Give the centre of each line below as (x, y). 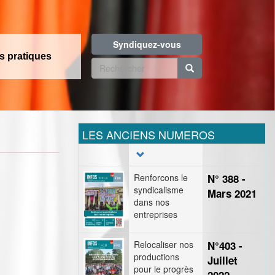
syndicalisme (159, 190)
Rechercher (115, 85)
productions (157, 257)
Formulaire (136, 68)
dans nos (152, 202)
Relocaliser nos (164, 244)
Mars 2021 (232, 193)
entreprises (156, 214)
